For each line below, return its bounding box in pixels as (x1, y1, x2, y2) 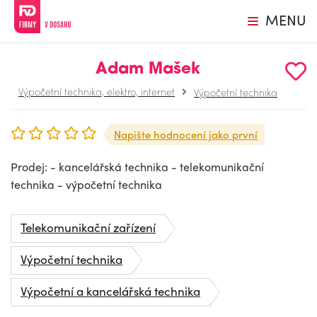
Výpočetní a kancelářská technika (21, 282, 200, 299)
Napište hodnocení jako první (114, 127, 258, 142)
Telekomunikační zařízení (21, 219, 156, 236)
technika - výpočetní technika (11, 176, 162, 192)
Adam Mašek (96, 62, 200, 78)
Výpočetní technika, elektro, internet (18, 84, 175, 98)
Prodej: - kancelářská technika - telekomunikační (11, 158, 264, 175)
